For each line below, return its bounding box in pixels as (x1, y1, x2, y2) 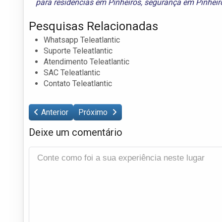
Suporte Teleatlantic (44, 46, 112, 55)
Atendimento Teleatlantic (44, 56, 129, 66)
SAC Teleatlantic (44, 67, 100, 77)
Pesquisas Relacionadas (29, 19, 158, 33)
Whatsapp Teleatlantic (44, 35, 120, 45)
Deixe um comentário (29, 126, 122, 138)
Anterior (41, 107, 68, 117)
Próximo (78, 107, 110, 117)
